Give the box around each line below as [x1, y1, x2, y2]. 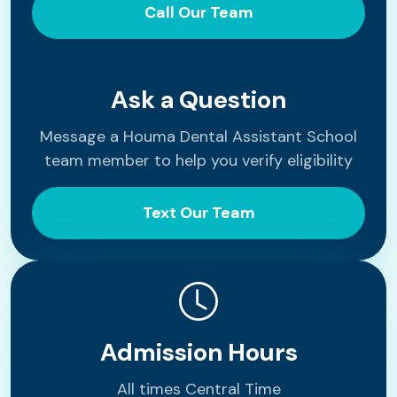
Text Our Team [142, 202, 255, 223]
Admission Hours [99, 336, 298, 369]
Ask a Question [111, 83, 286, 116]
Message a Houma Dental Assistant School [40, 126, 357, 147]
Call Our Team [144, 2, 253, 23]
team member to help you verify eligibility [44, 150, 353, 171]
